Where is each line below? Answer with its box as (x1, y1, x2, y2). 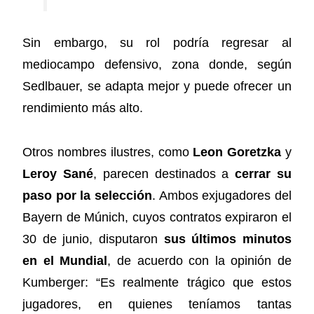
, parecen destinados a (93, 166, 235, 181)
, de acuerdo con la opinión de (107, 253, 292, 268)
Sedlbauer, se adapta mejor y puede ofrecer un (22, 79, 292, 94)
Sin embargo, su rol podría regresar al (22, 36, 292, 50)
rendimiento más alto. (22, 101, 144, 116)
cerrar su (234, 166, 292, 181)
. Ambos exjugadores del (152, 188, 292, 203)
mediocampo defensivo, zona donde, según (22, 57, 292, 72)
